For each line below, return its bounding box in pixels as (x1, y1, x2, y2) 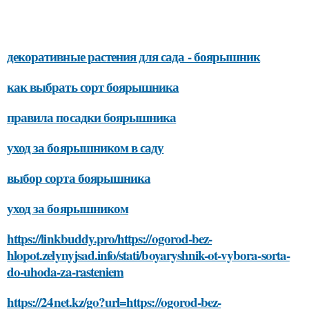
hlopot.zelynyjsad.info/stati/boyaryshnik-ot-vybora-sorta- (7, 246, 290, 264)
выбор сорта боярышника (7, 168, 151, 187)
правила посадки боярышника (7, 108, 177, 126)
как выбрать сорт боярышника (7, 77, 179, 96)
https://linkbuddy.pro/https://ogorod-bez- (7, 229, 212, 248)
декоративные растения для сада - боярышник (7, 47, 261, 66)
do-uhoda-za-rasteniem (7, 262, 124, 281)
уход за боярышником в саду (7, 138, 164, 157)
